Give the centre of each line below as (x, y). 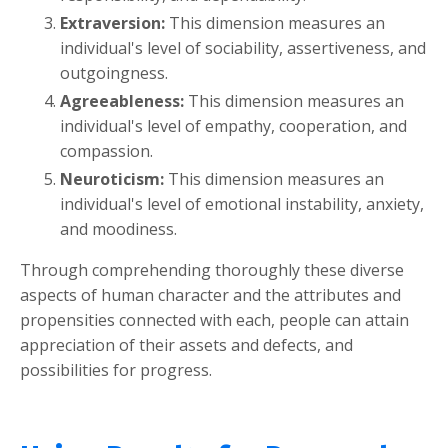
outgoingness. (114, 72)
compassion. (106, 151)
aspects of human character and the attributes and (210, 295)
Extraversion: (114, 22)
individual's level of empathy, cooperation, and (233, 126)
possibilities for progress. (118, 370)
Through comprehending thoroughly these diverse (212, 270)
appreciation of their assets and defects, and (186, 345)
